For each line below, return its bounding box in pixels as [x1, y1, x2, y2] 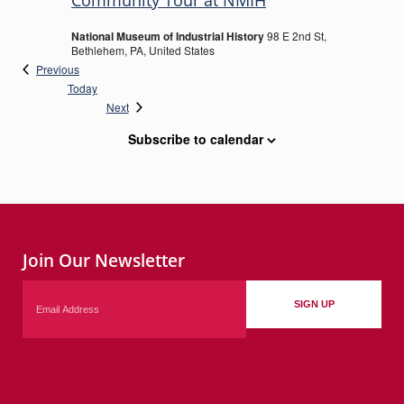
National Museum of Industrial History [71, 28, 267, 44]
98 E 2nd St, [267, 28, 326, 43]
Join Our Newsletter [23, 249, 185, 271]
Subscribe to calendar [128, 130, 263, 148]
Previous [36, 61, 79, 77]
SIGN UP [293, 298, 335, 309]
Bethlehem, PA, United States [71, 42, 215, 58]
